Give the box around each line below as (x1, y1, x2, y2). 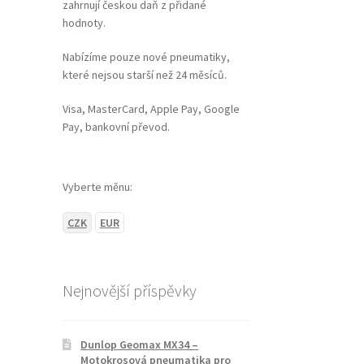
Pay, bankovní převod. (62, 119, 170, 134)
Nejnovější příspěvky (62, 280, 197, 301)
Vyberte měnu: (62, 179, 132, 194)
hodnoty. (62, 15, 106, 31)
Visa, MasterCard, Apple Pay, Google (62, 101, 240, 116)
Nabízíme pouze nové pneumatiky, (62, 50, 230, 65)
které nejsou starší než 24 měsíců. (62, 67, 227, 83)
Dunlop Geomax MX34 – (80, 337, 199, 353)
